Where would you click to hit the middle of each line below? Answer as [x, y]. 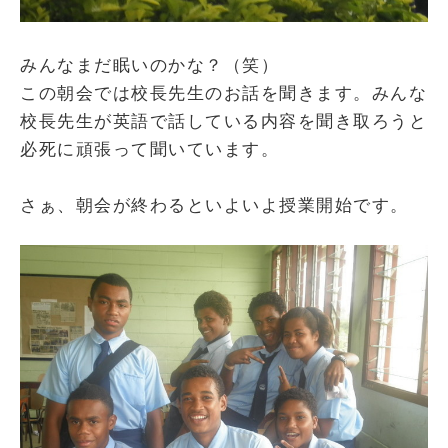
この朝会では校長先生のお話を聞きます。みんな [223, 93]
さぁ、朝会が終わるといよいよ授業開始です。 [214, 205]
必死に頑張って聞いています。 [149, 149]
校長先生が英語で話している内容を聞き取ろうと [223, 121]
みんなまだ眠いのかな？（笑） [149, 65]
